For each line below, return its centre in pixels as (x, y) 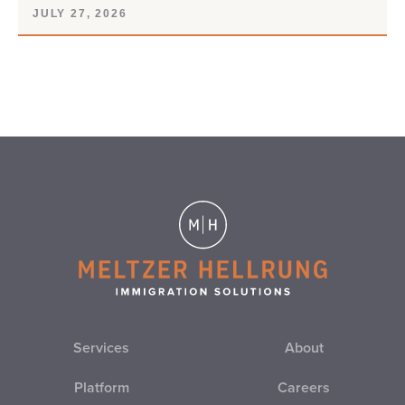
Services (101, 348)
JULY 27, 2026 (80, 14)
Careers (304, 388)
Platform (101, 388)
